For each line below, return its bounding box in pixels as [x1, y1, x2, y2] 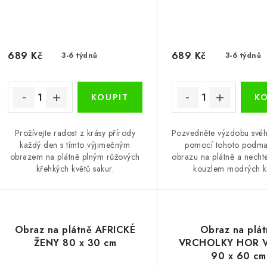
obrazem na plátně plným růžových [10, 151, 140, 163]
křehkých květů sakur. [36, 163, 114, 175]
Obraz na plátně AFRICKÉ [14, 223, 136, 237]
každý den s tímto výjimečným [20, 139, 131, 151]
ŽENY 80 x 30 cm [33, 236, 117, 250]
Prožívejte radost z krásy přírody [14, 127, 136, 139]
